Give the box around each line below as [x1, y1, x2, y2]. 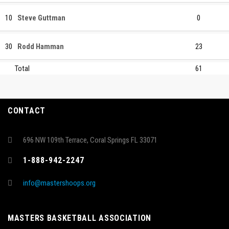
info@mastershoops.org [23, 178, 96, 188]
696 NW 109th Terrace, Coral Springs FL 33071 [23, 135, 157, 145]
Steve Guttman [17, 13, 65, 22]
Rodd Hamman [17, 41, 64, 51]
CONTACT [8, 106, 45, 116]
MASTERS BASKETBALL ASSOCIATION [8, 213, 151, 223]
